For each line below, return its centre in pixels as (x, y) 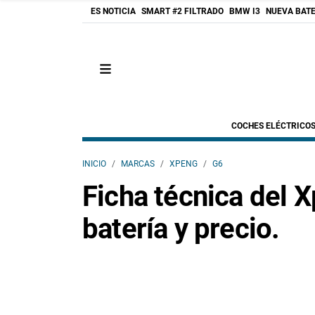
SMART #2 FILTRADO (182, 11)
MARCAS (138, 164)
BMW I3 (245, 11)
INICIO (94, 164)
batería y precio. (181, 229)
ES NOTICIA (113, 11)
